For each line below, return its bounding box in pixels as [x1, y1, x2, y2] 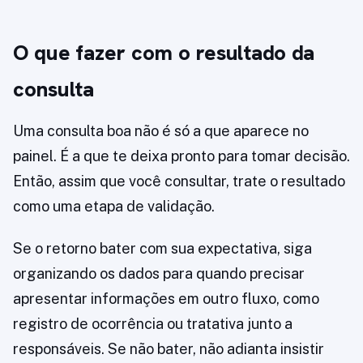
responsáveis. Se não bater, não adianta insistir [13, 340, 324, 358]
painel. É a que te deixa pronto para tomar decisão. [13, 147, 350, 165]
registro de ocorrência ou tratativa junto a [13, 315, 293, 333]
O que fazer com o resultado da [13, 39, 315, 67]
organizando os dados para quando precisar [13, 265, 305, 283]
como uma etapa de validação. [13, 198, 215, 216]
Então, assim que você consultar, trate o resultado [13, 173, 345, 190]
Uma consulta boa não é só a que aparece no [13, 122, 309, 140]
